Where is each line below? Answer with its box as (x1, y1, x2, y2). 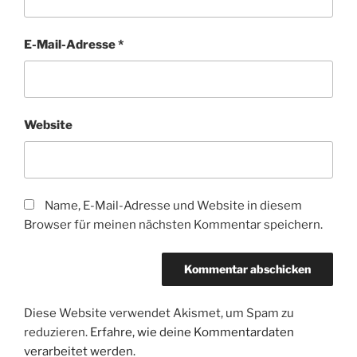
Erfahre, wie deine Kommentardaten (90, 325, 294, 340)
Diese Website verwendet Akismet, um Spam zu (24, 306, 294, 321)
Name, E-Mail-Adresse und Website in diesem (45, 198, 302, 214)
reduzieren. (24, 325, 90, 340)
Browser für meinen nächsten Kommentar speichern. (24, 218, 323, 233)
